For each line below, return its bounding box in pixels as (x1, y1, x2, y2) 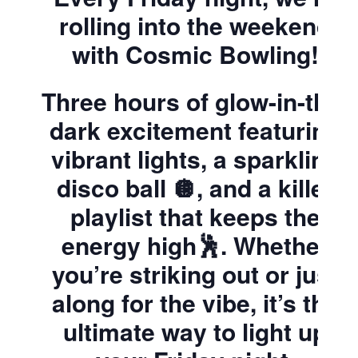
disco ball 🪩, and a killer (56, 169, 334, 205)
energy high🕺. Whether (61, 227, 329, 262)
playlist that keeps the (70, 198, 320, 233)
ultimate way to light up (63, 313, 327, 348)
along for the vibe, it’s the (51, 284, 339, 320)
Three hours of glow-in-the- (41, 83, 349, 118)
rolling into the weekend (59, 8, 331, 42)
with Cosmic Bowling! (71, 37, 319, 71)
